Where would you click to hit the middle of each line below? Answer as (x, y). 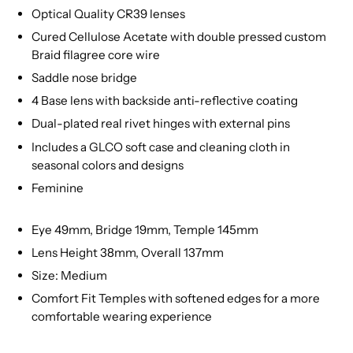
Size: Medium (69, 275)
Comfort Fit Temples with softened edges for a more (176, 298)
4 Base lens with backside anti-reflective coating (165, 101)
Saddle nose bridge (84, 78)
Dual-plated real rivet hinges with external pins (161, 124)
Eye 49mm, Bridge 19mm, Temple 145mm (145, 229)
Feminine (60, 188)
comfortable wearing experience (122, 316)
